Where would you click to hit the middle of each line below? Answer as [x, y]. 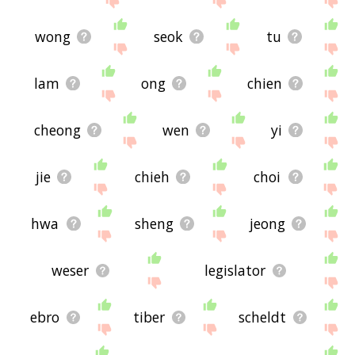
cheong [58, 130]
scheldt [263, 317]
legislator [235, 271]
